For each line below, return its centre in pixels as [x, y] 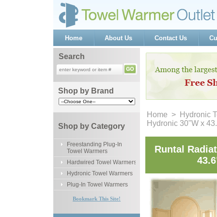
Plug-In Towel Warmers [97, 185]
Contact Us [171, 38]
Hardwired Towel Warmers [102, 162]
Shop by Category [92, 126]
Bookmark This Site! [97, 199]
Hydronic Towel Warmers [100, 173]
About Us [118, 38]
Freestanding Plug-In [94, 144]
